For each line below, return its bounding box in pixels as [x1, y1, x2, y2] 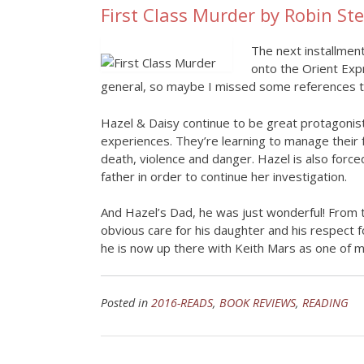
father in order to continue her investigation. [101, 167, 347, 184]
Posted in [101, 295, 151, 310]
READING [302, 295, 349, 310]
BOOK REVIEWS [219, 295, 296, 310]
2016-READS [151, 295, 213, 310]
